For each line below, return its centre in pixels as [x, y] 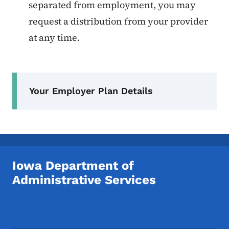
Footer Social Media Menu [78, 213]
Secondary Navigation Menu [96, 78]
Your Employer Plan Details [91, 90]
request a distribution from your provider [118, 21]
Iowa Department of [73, 165]
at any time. [54, 38]
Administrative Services [84, 180]
